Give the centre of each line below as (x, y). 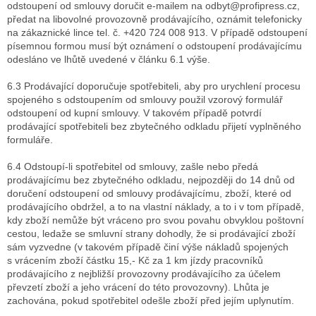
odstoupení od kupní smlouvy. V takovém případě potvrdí (134, 113)
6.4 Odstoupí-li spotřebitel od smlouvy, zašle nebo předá (133, 167)
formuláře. (30, 140)
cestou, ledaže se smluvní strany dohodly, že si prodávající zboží (151, 234)
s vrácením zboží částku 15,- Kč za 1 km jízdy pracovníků (135, 261)
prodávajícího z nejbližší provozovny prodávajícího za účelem (144, 274)
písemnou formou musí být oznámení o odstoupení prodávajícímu (154, 46)
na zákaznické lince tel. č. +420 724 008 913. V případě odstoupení (157, 33)
